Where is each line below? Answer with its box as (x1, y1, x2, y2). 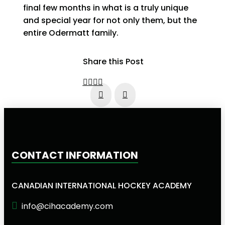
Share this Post (82, 56, 144, 68)
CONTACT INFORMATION (12, 148, 138, 163)
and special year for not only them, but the (23, 15, 197, 27)
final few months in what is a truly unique (23, 2, 189, 14)
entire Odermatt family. (23, 27, 119, 39)
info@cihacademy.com (22, 200, 113, 212)
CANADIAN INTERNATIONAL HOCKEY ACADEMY (12, 180, 192, 192)
